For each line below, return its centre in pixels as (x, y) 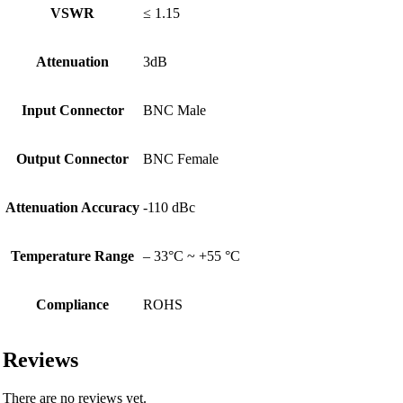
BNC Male (175, 110)
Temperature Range (72, 255)
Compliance (72, 304)
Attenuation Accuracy (72, 207)
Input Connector (72, 110)
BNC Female (181, 158)
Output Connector (72, 158)
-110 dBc (169, 207)
